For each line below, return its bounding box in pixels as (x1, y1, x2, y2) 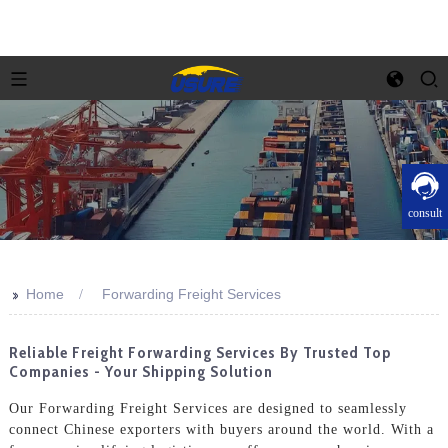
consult (408, 206, 442, 220)
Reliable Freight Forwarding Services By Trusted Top (8, 343, 391, 362)
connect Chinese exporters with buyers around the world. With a (8, 421, 434, 437)
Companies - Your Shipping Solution (8, 362, 273, 381)
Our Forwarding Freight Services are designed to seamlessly (8, 400, 407, 416)
